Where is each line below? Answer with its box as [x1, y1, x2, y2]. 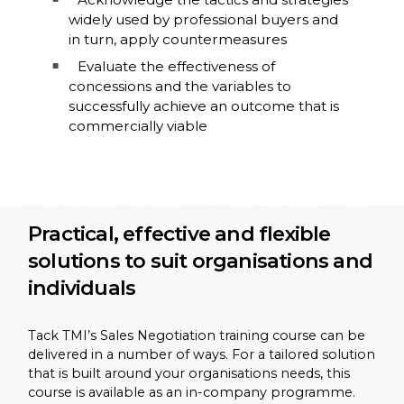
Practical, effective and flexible [28, 220, 331, 246]
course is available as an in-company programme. [28, 384, 355, 401]
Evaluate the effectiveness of [77, 57, 275, 75]
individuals [28, 274, 136, 300]
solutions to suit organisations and [28, 247, 373, 273]
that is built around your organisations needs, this [28, 365, 350, 382]
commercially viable [68, 116, 207, 134]
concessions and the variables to [68, 77, 291, 95]
